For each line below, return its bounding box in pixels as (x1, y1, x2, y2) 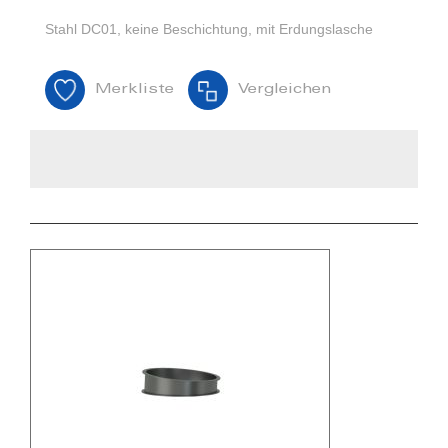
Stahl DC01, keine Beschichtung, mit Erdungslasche (45, 21, 373, 38)
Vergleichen (238, 83, 331, 98)
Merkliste (95, 83, 174, 98)
